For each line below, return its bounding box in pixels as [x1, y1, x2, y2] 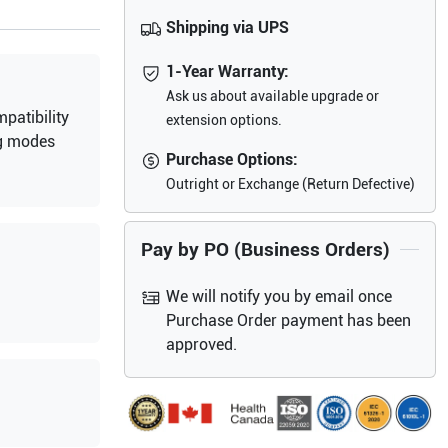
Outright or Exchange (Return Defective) [166, 176, 416, 192]
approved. [166, 335, 238, 354]
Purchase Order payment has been [166, 311, 412, 330]
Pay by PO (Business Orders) [140, 238, 390, 261]
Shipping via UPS [166, 18, 290, 37]
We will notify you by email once [166, 287, 393, 306]
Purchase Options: [166, 150, 299, 169]
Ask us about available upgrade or [166, 88, 380, 104]
